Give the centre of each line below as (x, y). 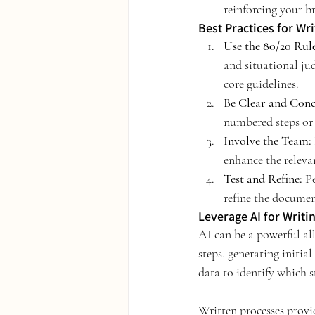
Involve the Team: (268, 141)
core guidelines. (261, 84)
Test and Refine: (263, 179)
